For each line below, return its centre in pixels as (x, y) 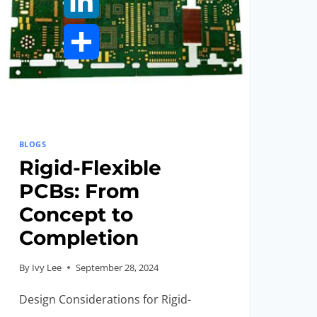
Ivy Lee (46, 267)
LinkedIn (86, 36)
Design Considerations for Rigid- (105, 299)
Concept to (76, 214)
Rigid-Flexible (90, 167)
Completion (79, 237)
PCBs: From (79, 191)
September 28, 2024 (117, 267)
